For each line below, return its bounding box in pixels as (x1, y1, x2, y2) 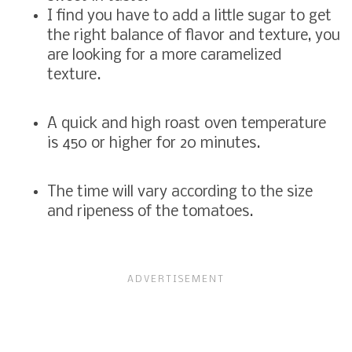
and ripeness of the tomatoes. (47, 203, 253, 220)
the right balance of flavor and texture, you (47, 27, 340, 44)
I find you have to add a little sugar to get (47, 8, 332, 24)
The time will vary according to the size (47, 184, 313, 200)
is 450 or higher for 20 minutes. (47, 135, 268, 152)
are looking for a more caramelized (47, 47, 281, 64)
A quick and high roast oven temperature (47, 115, 326, 132)
